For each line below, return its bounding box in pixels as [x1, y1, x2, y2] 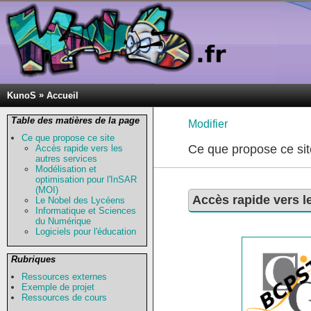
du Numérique [35, 216, 91, 226]
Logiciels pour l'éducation [35, 226, 136, 237]
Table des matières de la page [11, 115, 140, 126]
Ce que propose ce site [22, 133, 115, 143]
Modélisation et [35, 164, 96, 174]
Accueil [47, 90, 78, 101]
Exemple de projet [22, 282, 94, 292]
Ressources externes [22, 271, 107, 282]
